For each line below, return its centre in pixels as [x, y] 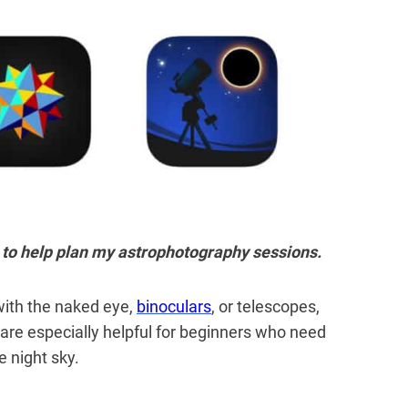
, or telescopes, [265, 307]
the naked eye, [82, 307]
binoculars [174, 307]
